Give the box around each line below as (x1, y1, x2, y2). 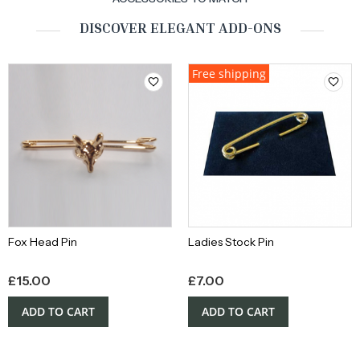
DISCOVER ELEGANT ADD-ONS (79, 18, 281, 37)
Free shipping (192, 66, 266, 82)
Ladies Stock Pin (188, 235, 274, 250)
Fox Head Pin (8, 235, 77, 250)
